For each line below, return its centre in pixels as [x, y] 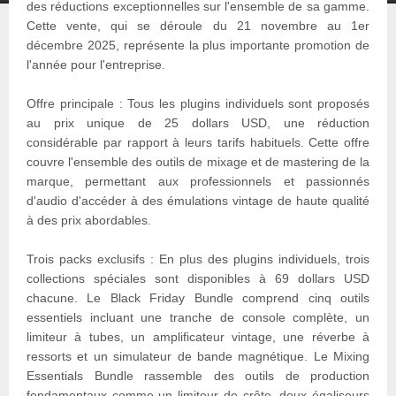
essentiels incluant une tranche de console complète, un [198, 318]
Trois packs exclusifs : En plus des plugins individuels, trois [198, 259]
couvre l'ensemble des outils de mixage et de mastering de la [198, 162]
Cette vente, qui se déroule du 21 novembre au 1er [198, 26]
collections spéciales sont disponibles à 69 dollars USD [198, 279]
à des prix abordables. [89, 221]
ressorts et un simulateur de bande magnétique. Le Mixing [198, 357]
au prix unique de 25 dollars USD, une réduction [198, 123]
